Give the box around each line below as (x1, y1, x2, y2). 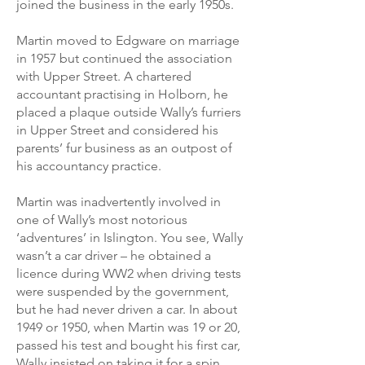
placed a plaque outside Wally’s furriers (16, 104, 241, 120)
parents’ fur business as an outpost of (16, 140, 232, 156)
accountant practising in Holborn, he (16, 86, 228, 102)
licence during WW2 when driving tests (16, 266, 241, 281)
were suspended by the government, (16, 284, 229, 299)
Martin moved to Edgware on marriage (16, 33, 240, 48)
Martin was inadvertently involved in (16, 194, 221, 209)
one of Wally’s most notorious (16, 212, 187, 227)
